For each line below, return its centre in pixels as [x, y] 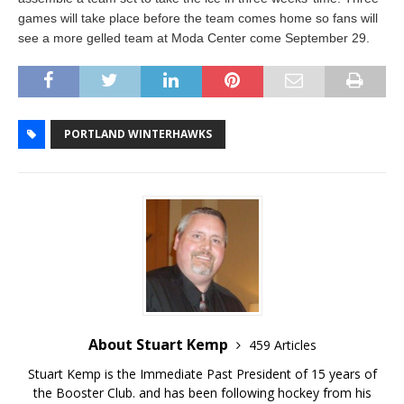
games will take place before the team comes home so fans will [198, 18]
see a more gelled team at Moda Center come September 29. [194, 37]
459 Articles [282, 344]
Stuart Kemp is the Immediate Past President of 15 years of [202, 373]
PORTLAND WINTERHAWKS [138, 133]
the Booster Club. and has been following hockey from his [202, 392]
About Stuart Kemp [160, 344]
